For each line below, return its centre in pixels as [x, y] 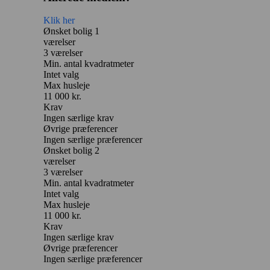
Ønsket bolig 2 [71, 150]
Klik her [59, 20]
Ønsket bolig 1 [71, 31]
